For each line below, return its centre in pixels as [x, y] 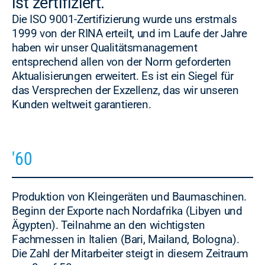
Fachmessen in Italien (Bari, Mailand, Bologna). [126, 239]
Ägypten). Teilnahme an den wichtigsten [109, 225]
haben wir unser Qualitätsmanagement [105, 48]
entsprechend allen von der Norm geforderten [122, 62]
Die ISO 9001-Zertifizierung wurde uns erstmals [125, 20]
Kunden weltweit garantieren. [82, 105]
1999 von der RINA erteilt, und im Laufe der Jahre [130, 34]
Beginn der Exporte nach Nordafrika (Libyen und [127, 211]
